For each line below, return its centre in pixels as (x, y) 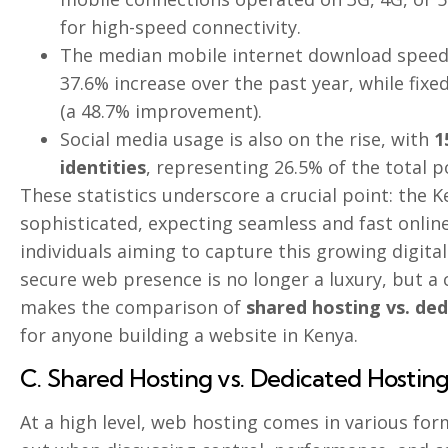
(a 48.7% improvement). (161, 111)
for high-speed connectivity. (180, 27)
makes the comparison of (133, 307)
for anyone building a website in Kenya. (189, 335)
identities (103, 167)
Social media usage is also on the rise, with (247, 139)
